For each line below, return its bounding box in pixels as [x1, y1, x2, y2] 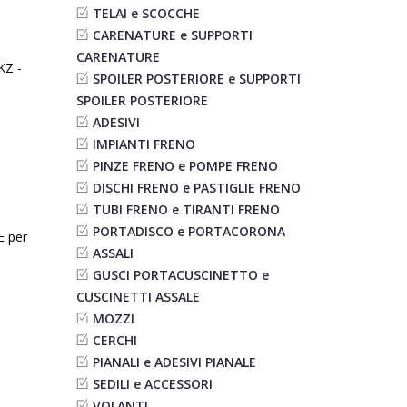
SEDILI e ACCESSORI [92, 375, 213, 392]
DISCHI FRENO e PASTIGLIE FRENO [92, 179, 301, 196]
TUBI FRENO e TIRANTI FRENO [92, 201, 280, 218]
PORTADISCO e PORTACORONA [92, 223, 285, 240]
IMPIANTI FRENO [92, 135, 195, 153]
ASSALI [92, 244, 134, 262]
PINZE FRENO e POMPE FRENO [92, 157, 278, 174]
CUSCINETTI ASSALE [75, 288, 200, 305]
